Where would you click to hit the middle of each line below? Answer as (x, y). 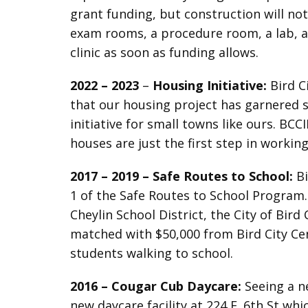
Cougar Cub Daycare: (176, 286)
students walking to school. (152, 253)
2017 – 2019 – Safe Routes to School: (181, 176)
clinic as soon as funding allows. (164, 52)
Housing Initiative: (210, 85)
